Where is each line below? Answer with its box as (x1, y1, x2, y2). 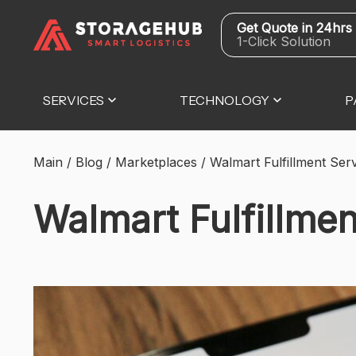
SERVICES (43, 92, 104, 108)
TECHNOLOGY (179, 92, 269, 108)
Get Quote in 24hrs (237, 20, 353, 36)
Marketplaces (115, 154, 197, 170)
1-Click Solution (237, 33, 331, 49)
